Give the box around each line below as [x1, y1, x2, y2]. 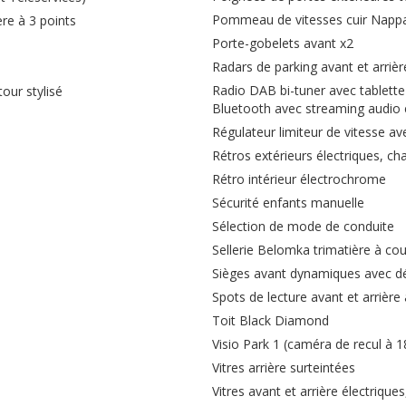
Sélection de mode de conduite [212, 217, 394, 235]
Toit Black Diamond [212, 312, 329, 329]
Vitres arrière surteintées [212, 359, 355, 376]
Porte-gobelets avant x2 [212, 34, 353, 52]
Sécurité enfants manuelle [212, 194, 364, 211]
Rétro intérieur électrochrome [212, 170, 386, 188]
